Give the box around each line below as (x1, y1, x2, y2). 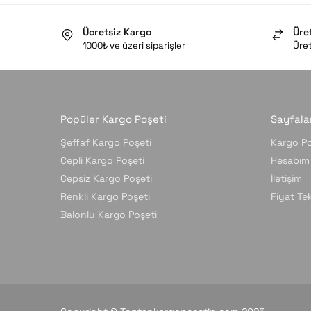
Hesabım (270, 154, 310, 167)
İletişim (270, 172, 302, 185)
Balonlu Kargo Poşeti (60, 208, 157, 221)
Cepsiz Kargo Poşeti (60, 172, 152, 185)
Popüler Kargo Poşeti (60, 112, 167, 126)
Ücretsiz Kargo (83, 26, 152, 39)
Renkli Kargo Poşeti (60, 190, 150, 203)
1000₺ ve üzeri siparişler (83, 40, 185, 52)
